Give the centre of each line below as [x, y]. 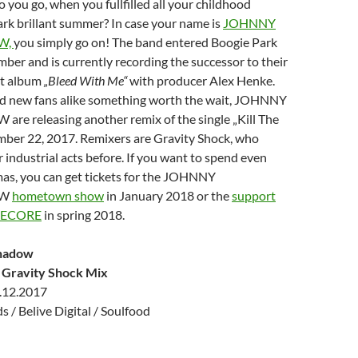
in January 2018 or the [168, 195]
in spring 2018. [83, 215]
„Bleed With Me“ [86, 80]
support [254, 195]
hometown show [58, 195]
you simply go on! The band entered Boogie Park [145, 42]
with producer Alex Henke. [201, 80]
